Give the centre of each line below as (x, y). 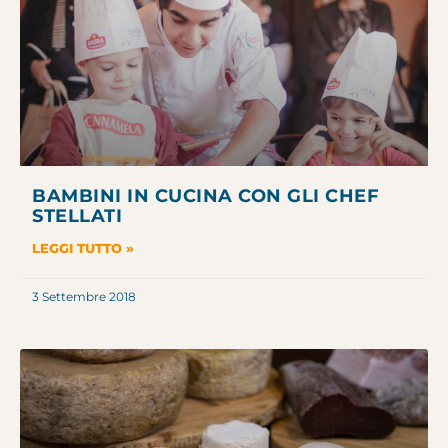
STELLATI (77, 215)
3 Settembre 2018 (84, 296)
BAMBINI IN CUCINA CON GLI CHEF (205, 195)
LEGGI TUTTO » (83, 247)
